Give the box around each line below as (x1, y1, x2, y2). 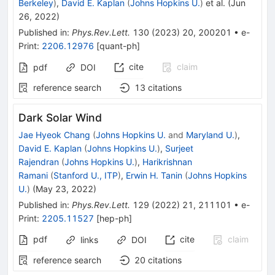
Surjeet (165, 143, 193, 154)
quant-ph (99, 41, 137, 52)
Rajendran (18, 157, 59, 168)
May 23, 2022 (36, 184, 93, 195)
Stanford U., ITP (53, 170, 118, 181)
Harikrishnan (142, 157, 192, 168)
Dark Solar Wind (18, 111, 102, 125)
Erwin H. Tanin (126, 170, 182, 181)
